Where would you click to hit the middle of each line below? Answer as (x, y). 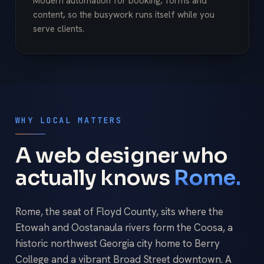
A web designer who (121, 155)
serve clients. (59, 29)
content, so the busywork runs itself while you (124, 15)
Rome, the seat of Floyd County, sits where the (119, 212)
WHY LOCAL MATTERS (69, 120)
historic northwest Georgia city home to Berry (117, 244)
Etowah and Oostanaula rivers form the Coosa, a (124, 228)
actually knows (93, 177)
